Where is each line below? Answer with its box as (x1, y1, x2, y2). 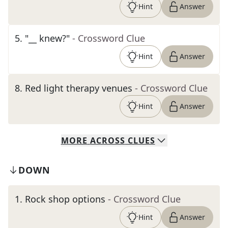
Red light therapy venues (25, 82, 132, 94)
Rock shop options (25, 193, 105, 205)
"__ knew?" (25, 32, 70, 44)
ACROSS (90, 135, 125, 146)
